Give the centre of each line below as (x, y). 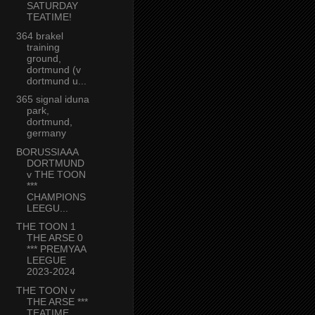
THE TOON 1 (46, 227)
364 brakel (39, 36)
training (43, 47)
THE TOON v (45, 290)
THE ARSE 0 (54, 238)
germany (46, 133)
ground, (44, 58)
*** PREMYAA (56, 249)
